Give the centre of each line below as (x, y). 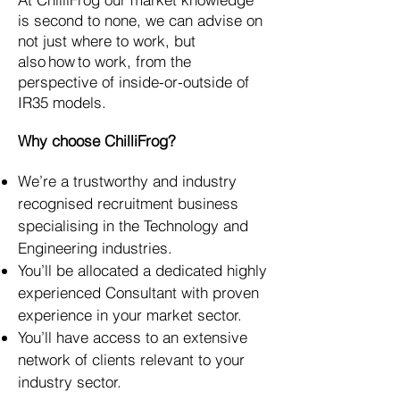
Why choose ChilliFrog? (99, 141)
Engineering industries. (95, 248)
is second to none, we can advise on (140, 20)
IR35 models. (62, 102)
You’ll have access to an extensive (133, 337)
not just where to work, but (107, 41)
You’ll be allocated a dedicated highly (142, 270)
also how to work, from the (104, 61)
